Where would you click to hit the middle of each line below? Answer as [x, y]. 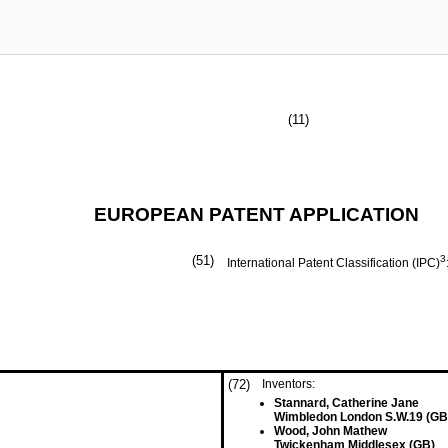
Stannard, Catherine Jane [346, 403]
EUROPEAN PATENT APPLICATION [256, 214]
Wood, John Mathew [330, 431]
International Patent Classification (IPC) [333, 263]
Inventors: [288, 384]
